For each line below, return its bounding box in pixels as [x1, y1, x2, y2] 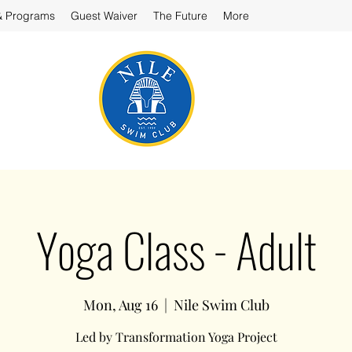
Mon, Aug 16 [82, 295, 158, 314]
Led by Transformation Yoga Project [75, 328, 277, 345]
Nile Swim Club [173, 295, 269, 314]
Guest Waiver [71, 9, 137, 23]
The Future [153, 9, 207, 23]
